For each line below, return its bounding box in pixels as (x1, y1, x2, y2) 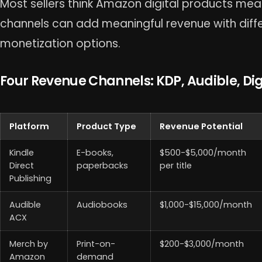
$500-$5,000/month (160, 147, 247, 159)
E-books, (77, 147, 114, 159)
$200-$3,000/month (160, 238, 244, 250)
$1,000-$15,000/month (160, 199, 253, 211)
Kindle (9, 147, 35, 159)
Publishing (9, 173, 52, 185)
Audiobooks (77, 199, 128, 211)
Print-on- (77, 238, 116, 250)
